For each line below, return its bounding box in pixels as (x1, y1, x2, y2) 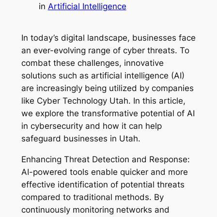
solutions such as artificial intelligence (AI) (21, 71, 185, 81)
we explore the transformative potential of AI (21, 108, 195, 119)
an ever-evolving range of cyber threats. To (21, 46, 189, 56)
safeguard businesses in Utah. (21, 134, 140, 144)
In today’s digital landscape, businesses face (21, 33, 196, 43)
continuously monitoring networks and (21, 205, 170, 215)
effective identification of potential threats (21, 180, 185, 190)
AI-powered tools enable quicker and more (21, 167, 188, 177)
